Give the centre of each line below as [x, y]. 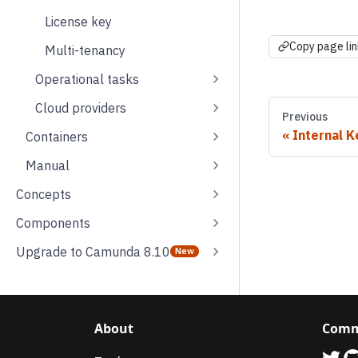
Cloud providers [81, 107]
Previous [305, 116]
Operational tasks [87, 79]
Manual [48, 165]
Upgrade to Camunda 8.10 [93, 251]
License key [78, 21]
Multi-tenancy [85, 50]
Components [53, 223]
